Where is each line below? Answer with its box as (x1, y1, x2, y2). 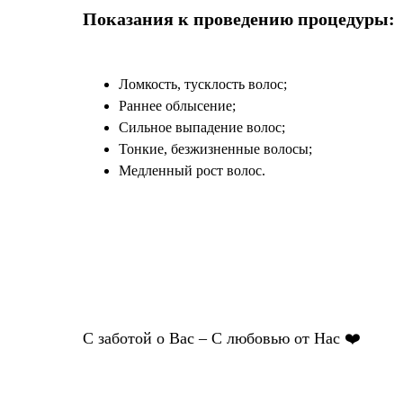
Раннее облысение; (119, 98, 236, 113)
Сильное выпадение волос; (119, 120, 285, 135)
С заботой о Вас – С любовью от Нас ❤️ (83, 329, 361, 347)
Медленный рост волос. (119, 163, 265, 178)
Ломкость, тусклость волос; (119, 76, 287, 92)
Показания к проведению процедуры (83, 9, 389, 29)
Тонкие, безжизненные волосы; (119, 141, 312, 157)
